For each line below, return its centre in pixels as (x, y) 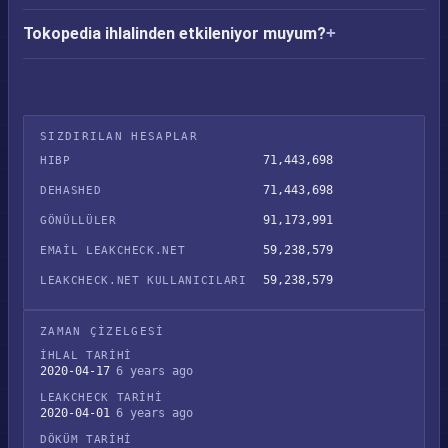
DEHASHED (71, 190)
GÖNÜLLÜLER (78, 220)
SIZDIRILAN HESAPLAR (119, 136)
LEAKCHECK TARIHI (101, 397)
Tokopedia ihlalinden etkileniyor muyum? (174, 33)
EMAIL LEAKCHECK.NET (113, 250)
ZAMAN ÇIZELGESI (102, 331)
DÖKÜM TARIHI (86, 439)
